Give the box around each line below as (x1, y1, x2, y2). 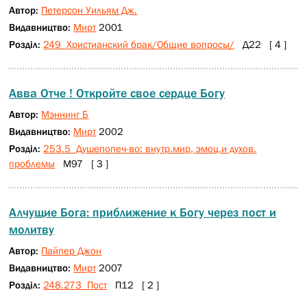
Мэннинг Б (41, 108, 89, 120)
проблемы (9, 158, 56, 169)
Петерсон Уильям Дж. (41, 4, 138, 16)
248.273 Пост (43, 279, 108, 291)
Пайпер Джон (41, 245, 102, 256)
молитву (9, 223, 55, 236)
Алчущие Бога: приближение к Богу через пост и (9, 206, 277, 219)
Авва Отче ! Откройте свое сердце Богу (9, 86, 225, 100)
